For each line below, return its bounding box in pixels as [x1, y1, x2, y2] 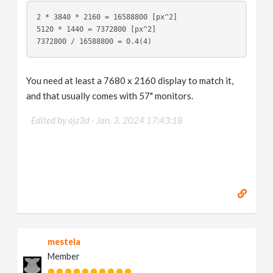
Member [48, 251, 80, 261]
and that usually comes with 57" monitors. [26, 90, 194, 101]
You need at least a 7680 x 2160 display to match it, [26, 75, 234, 86]
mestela [48, 236, 81, 247]
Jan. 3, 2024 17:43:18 [96, 115, 183, 126]
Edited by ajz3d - [31, 115, 97, 126]
